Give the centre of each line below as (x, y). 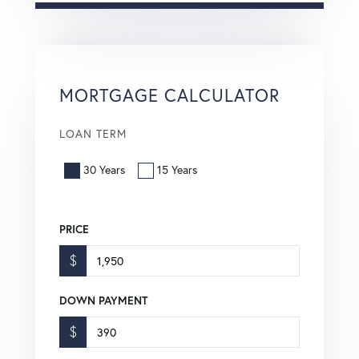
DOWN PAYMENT (103, 301)
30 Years (104, 170)
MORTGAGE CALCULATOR (169, 95)
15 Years (177, 170)
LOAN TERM (93, 133)
